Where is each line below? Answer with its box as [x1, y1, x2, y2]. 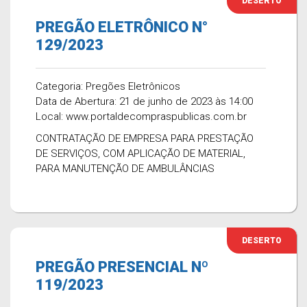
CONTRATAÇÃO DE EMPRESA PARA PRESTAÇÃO [36, 132, 254, 145]
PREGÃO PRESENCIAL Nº [36, 258, 208, 275]
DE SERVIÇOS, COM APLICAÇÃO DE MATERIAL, [36, 147, 245, 160]
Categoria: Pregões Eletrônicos [36, 80, 180, 93]
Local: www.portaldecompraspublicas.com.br [36, 110, 247, 123]
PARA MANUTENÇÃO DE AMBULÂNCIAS [36, 162, 214, 175]
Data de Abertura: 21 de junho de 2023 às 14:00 [36, 95, 253, 108]
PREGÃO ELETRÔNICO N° [36, 19, 208, 36]
